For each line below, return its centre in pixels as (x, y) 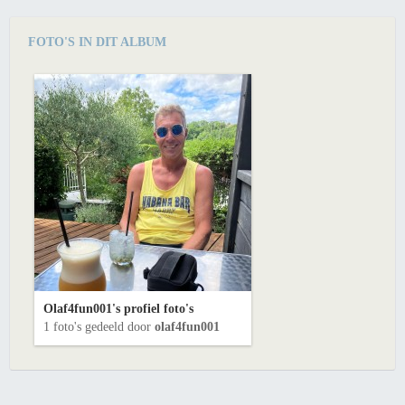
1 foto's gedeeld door (99, 327)
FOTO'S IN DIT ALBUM (97, 42)
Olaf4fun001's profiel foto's (118, 309)
